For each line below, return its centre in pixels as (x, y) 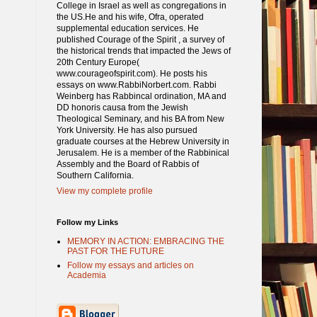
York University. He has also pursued (127, 130)
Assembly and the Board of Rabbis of (127, 164)
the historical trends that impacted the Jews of (143, 51)
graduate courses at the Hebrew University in (143, 141)
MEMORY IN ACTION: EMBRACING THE (145, 241)
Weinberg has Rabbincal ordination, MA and (141, 96)
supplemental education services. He (127, 28)
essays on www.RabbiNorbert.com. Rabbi (136, 85)
